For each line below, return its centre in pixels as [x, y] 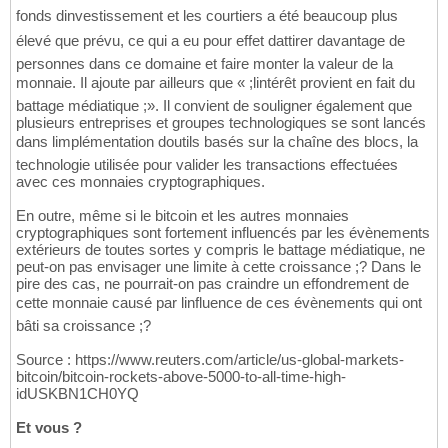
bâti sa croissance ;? [83, 326]
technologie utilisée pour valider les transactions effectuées [207, 165]
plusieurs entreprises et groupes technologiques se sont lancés [221, 123]
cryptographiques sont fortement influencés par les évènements [223, 233]
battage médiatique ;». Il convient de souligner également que [214, 106]
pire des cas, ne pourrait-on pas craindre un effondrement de [212, 284]
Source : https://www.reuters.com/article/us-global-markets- [210, 360]
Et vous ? [49, 428]
